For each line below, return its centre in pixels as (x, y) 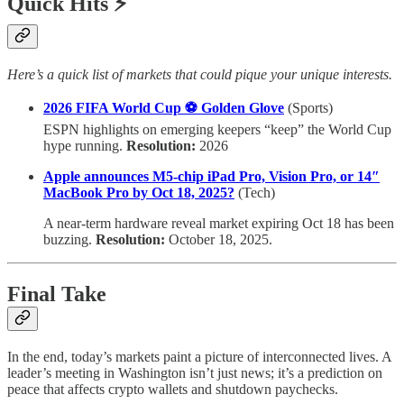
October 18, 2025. (219, 239)
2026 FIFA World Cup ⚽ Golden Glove (164, 107)
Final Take (57, 294)
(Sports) (308, 107)
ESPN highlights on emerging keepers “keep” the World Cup (217, 129)
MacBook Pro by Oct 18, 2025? (139, 192)
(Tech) (257, 192)
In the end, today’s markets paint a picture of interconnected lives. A (199, 356)
